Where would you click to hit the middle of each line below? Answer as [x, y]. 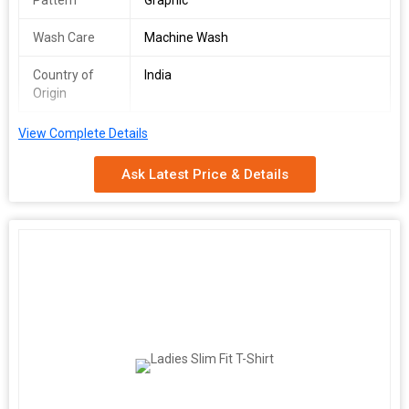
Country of [63, 75]
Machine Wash [186, 37]
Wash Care [64, 37]
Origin [50, 93]
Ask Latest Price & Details [204, 174]
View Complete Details [83, 133]
